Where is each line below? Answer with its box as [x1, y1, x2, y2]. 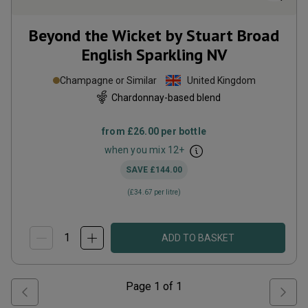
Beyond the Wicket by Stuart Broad [29, 25, 279, 46]
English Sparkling [81, 44, 203, 65]
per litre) [153, 188, 181, 196]
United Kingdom [186, 75, 256, 86]
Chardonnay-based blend [111, 91, 221, 103]
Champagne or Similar [59, 75, 157, 86]
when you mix [104, 144, 168, 155]
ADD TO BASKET [162, 232, 234, 243]
